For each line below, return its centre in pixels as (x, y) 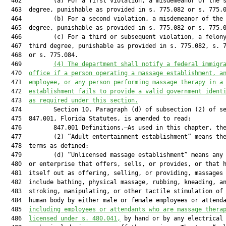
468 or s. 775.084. (41, 55)
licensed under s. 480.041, (75, 218)
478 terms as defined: (46, 146)
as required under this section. (83, 100)
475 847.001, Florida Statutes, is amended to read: (98, 119)
